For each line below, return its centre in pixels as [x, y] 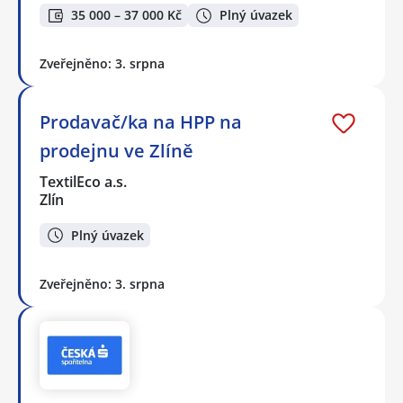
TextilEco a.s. [84, 182]
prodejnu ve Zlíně [116, 151]
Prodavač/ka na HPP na [141, 122]
